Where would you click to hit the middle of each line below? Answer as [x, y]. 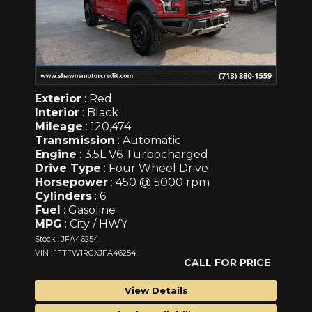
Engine [56, 154]
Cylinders [63, 196]
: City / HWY [95, 224]
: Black [99, 112]
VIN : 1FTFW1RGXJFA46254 [86, 252]
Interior [57, 112]
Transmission [75, 140]
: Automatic [148, 140]
